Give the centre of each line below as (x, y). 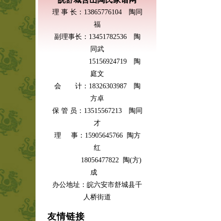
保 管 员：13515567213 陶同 (97, 111)
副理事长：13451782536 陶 (97, 37)
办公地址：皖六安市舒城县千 (97, 185)
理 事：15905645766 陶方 (97, 135)
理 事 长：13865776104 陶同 (97, 12)
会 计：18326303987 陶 (97, 86)
